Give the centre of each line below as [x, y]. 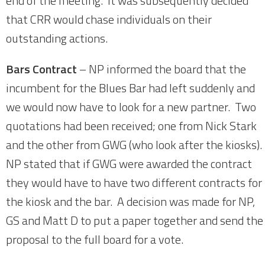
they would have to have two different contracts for [134, 182]
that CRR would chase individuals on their [109, 19]
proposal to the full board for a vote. [95, 239]
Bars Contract [41, 69]
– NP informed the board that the [161, 69]
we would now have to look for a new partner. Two [131, 107]
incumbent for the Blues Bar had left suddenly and [130, 88]
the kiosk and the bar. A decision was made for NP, [130, 201]
